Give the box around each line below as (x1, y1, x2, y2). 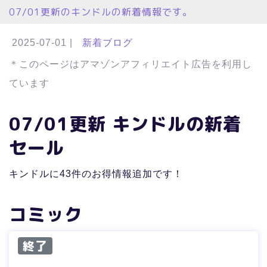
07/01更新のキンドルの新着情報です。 (9, 5, 193, 18)
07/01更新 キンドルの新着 (9, 111, 241, 136)
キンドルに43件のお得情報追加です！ (9, 168, 183, 179)
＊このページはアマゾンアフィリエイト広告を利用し (9, 58, 252, 69)
